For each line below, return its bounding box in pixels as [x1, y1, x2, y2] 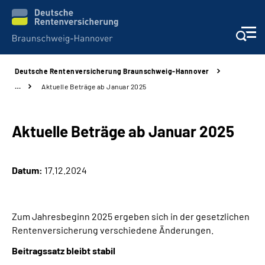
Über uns [12, 236, 49, 247]
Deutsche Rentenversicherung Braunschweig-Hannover [15, 67, 209, 75]
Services [12, 73, 49, 85]
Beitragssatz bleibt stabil [12, 245, 115, 256]
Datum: [12, 164, 43, 176]
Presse [12, 203, 41, 215]
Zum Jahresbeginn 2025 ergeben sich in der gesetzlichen [12, 211, 250, 222]
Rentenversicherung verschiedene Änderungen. [12, 224, 214, 235]
